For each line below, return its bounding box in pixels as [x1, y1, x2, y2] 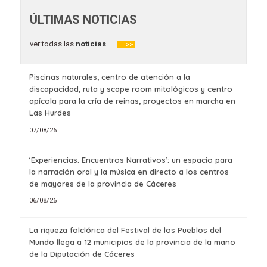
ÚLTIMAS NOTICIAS [29, 13, 137, 27]
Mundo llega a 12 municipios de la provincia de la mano [29, 237, 235, 247]
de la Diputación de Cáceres [29, 249, 135, 259]
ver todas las [29, 39, 74, 49]
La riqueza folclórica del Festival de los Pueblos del [29, 225, 221, 235]
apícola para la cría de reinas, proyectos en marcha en [29, 96, 235, 106]
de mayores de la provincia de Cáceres [29, 178, 176, 188]
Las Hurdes [29, 108, 71, 118]
